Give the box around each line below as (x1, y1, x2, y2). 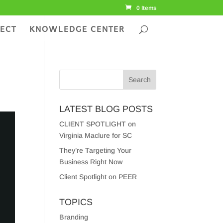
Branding (59, 213, 89, 221)
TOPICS (59, 197, 93, 207)
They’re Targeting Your (59, 146, 132, 154)
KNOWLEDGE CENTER (29, 24, 125, 34)
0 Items (136, 4, 156, 11)
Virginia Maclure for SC (59, 131, 132, 139)
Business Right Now (59, 158, 123, 166)
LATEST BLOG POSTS (59, 104, 153, 114)
